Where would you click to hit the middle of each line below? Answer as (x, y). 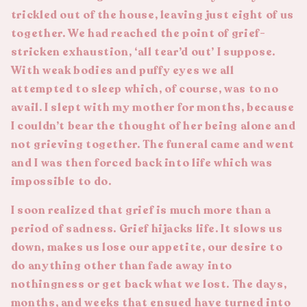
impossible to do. (62, 181)
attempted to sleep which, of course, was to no (145, 89)
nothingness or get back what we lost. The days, (149, 285)
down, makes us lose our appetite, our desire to (147, 248)
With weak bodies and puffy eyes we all (122, 70)
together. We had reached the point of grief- (138, 33)
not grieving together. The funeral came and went (152, 144)
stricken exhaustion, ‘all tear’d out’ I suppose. (143, 52)
